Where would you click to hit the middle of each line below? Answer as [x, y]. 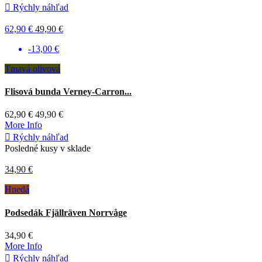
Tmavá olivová [32, 68]
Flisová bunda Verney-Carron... [68, 92]
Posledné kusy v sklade [48, 149]
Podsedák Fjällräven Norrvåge [66, 212]
